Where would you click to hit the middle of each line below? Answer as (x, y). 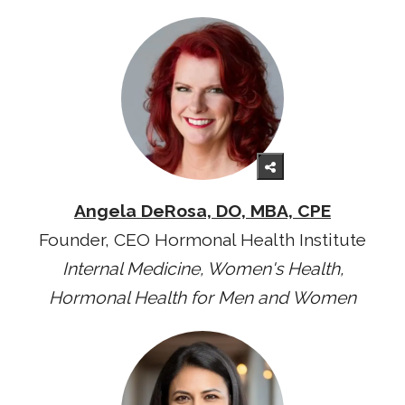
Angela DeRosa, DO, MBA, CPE (202, 212)
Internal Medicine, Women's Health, (202, 269)
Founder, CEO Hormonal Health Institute (202, 240)
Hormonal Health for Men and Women (202, 298)
